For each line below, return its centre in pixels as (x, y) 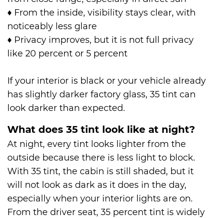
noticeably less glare (52, 27)
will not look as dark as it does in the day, (97, 185)
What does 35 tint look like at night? (101, 130)
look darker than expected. (66, 108)
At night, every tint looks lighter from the (97, 144)
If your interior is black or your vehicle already (107, 81)
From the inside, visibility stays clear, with (104, 13)
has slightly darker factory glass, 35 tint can (101, 95)
